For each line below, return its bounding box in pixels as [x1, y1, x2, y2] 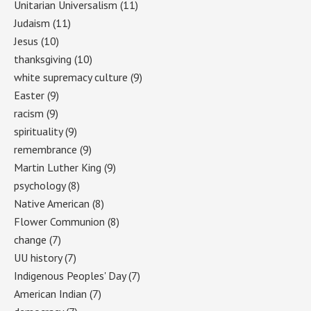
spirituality [14, 124, 62, 138]
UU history [14, 250, 62, 264]
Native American [14, 196, 90, 210]
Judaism [14, 15, 50, 30]
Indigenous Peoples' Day [14, 268, 126, 283]
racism [14, 106, 44, 120]
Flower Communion [14, 214, 105, 228]
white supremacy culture [14, 69, 128, 84]
